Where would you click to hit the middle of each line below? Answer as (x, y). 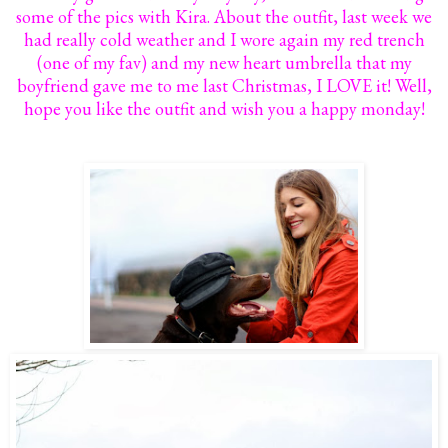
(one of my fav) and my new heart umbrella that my (224, 63)
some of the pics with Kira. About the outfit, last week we (224, 17)
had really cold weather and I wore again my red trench (224, 40)
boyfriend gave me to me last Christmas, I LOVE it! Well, (224, 86)
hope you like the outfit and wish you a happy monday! (224, 109)
